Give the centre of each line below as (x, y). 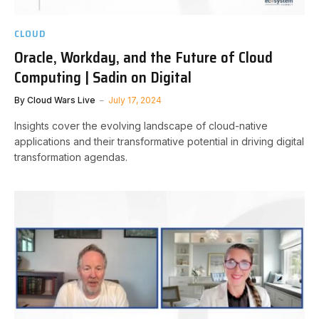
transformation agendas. (71, 157)
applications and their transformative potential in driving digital (159, 141)
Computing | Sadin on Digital (103, 77)
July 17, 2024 (135, 100)
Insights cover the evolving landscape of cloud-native (141, 126)
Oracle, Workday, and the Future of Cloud (143, 57)
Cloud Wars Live (61, 100)
